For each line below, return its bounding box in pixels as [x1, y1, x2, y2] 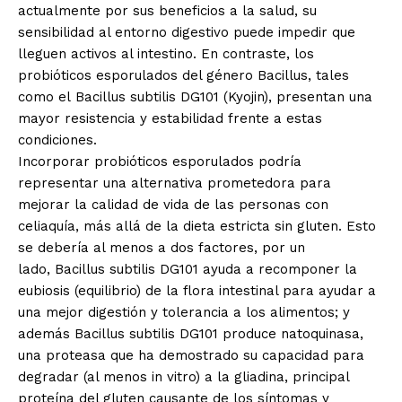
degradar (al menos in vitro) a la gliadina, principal [18, 369, 349, 386]
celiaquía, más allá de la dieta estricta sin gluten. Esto [18, 218, 376, 235]
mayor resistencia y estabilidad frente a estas [18, 110, 322, 127]
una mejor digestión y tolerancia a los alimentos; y [18, 304, 350, 321]
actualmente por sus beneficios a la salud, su [18, 3, 317, 20]
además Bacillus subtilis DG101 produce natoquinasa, [18, 326, 363, 343]
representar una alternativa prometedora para [18, 175, 331, 192]
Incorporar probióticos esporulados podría [18, 153, 301, 170]
